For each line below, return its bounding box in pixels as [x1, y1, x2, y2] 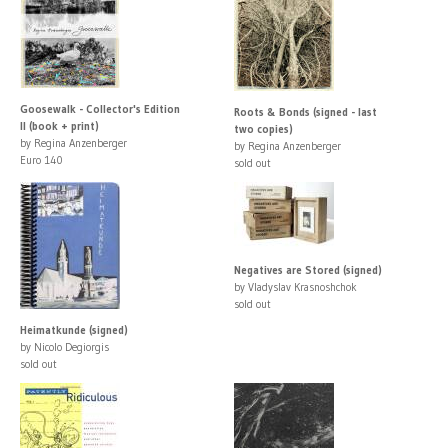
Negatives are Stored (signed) [234, 262, 382, 277]
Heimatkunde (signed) [20, 322, 128, 337]
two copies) [234, 121, 293, 136]
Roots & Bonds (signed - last [234, 104, 377, 119]
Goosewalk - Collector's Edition [20, 101, 180, 116]
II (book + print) [20, 118, 99, 133]
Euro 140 [20, 152, 63, 167]
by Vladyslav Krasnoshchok [234, 279, 357, 294]
